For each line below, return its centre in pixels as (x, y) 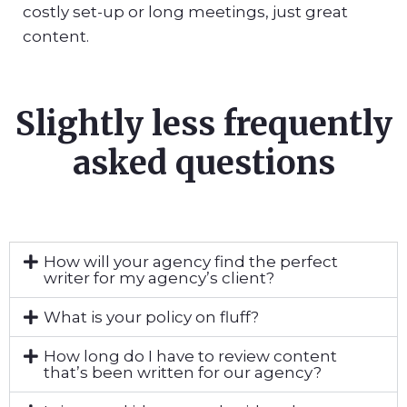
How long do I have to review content (190, 356)
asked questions (203, 163)
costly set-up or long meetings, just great (185, 12)
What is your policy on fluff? (151, 317)
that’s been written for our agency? (182, 372)
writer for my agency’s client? (159, 278)
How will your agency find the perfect (190, 261)
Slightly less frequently (203, 124)
